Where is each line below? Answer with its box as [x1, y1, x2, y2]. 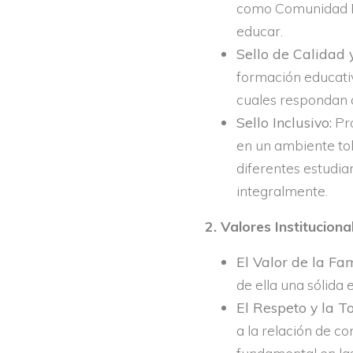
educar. [236, 22, 283, 40]
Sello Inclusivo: [236, 113, 332, 132]
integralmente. [236, 182, 328, 200]
